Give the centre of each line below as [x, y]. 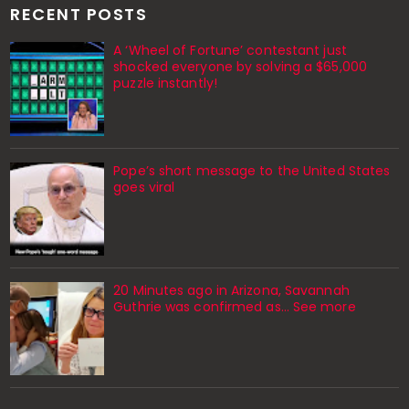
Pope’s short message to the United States [252, 170]
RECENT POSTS [79, 15]
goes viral [144, 187]
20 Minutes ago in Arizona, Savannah [231, 290]
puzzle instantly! [165, 84]
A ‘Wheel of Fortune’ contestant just [230, 51]
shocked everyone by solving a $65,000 [240, 67]
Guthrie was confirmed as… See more [235, 306]
